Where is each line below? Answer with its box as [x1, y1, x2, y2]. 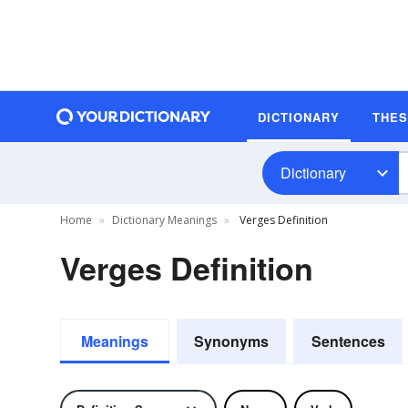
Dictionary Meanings [112, 212, 217, 228]
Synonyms [194, 331, 269, 352]
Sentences [311, 331, 385, 352]
